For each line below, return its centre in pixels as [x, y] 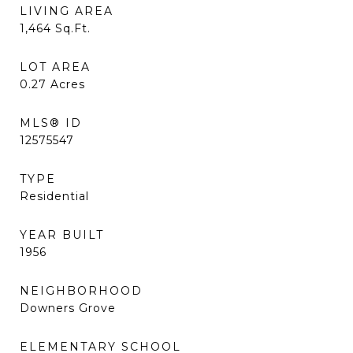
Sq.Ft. [73, 28]
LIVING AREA [67, 11]
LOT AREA [55, 67]
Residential [54, 196]
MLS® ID [51, 123]
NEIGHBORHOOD [81, 291]
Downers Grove [68, 308]
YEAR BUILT [62, 235]
